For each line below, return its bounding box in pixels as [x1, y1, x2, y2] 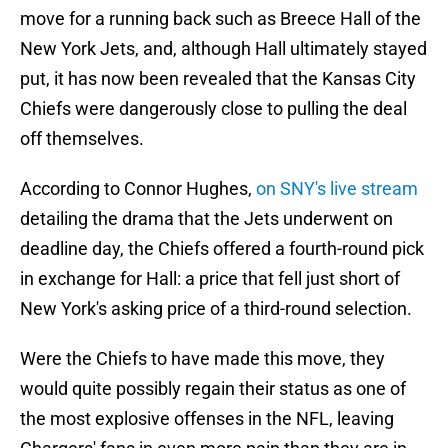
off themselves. [20, 128, 144, 150]
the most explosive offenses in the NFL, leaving [20, 408, 394, 430]
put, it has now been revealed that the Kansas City [20, 68, 416, 90]
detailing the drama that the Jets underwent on [20, 208, 393, 230]
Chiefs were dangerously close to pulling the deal [20, 98, 407, 120]
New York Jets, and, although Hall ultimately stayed [20, 38, 427, 60]
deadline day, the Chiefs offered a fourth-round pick [20, 238, 424, 260]
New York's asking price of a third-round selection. [20, 298, 412, 320]
